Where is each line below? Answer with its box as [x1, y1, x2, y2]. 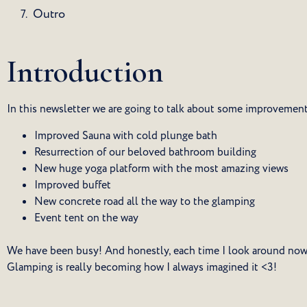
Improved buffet [34, 177, 111, 193]
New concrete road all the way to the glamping [34, 193, 255, 209]
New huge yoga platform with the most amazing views [34, 160, 288, 176]
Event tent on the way [34, 210, 138, 225]
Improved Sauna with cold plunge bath [34, 127, 217, 143]
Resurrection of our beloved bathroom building [34, 144, 256, 160]
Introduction [7, 53, 163, 91]
